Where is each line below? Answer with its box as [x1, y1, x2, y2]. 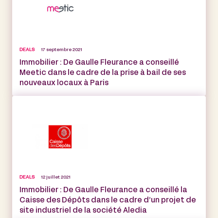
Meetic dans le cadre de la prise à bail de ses [19, 69, 186, 76]
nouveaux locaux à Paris [19, 79, 109, 87]
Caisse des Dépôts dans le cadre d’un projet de [19, 197, 196, 204]
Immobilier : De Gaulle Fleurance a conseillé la [19, 186, 187, 194]
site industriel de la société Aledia [19, 207, 147, 214]
